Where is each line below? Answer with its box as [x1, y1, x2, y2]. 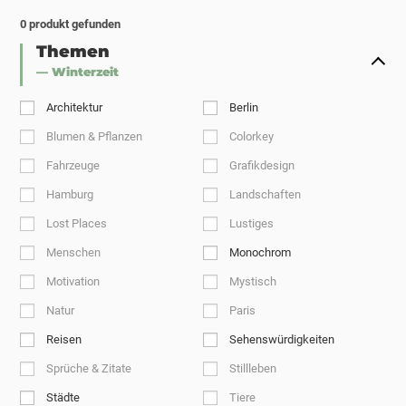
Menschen [46, 246, 101, 259]
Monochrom [229, 246, 291, 259]
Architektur [46, 101, 103, 114]
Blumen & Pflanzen [46, 130, 143, 143]
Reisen [46, 333, 82, 346]
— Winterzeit [36, 64, 120, 79]
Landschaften [229, 188, 301, 201]
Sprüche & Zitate [46, 362, 132, 375]
